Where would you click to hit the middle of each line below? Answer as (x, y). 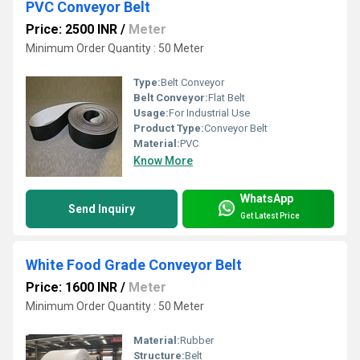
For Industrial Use (209, 113)
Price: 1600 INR (72, 288)
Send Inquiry (102, 209)
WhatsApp (267, 198)
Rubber (197, 340)
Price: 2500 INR (72, 30)
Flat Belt (227, 98)
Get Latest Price (270, 215)
